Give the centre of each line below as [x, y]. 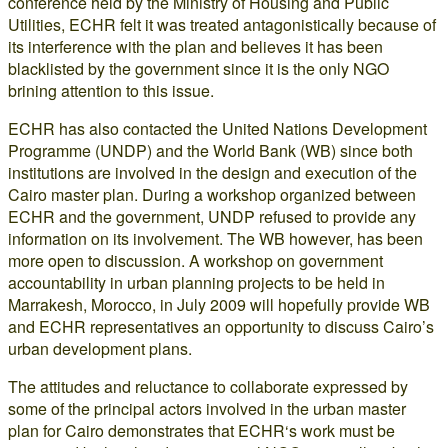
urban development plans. [100, 349]
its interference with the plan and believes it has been [195, 47]
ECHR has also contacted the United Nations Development [217, 129]
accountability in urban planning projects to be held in [196, 283]
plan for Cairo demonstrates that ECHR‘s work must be [201, 431]
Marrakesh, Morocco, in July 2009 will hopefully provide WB [219, 305]
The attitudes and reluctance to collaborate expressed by [208, 387]
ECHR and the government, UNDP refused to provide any [212, 217]
